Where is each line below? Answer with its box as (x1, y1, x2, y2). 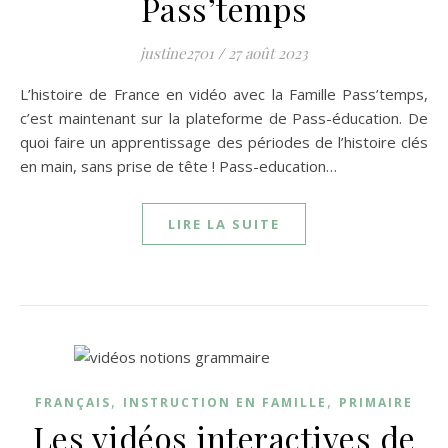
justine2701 (140, 43, 214, 63)
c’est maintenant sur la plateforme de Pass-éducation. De (20, 108, 428, 128)
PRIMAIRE (339, 394, 413, 411)
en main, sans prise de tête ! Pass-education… (20, 156, 337, 176)
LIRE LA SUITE (168, 215, 280, 233)
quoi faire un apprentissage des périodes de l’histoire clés (20, 132, 428, 152)
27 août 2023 (228, 43, 308, 63)
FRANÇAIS (35, 394, 111, 411)
